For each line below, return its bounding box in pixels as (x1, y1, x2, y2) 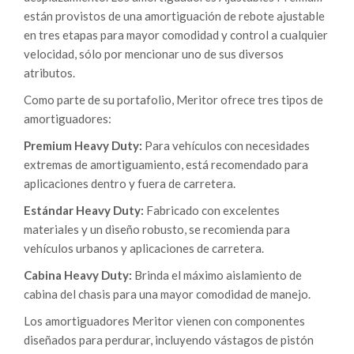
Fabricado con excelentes (144, 203, 280, 218)
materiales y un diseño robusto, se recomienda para (24, 222, 290, 237)
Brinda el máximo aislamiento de (132, 268, 302, 283)
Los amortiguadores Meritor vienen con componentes (24, 314, 305, 329)
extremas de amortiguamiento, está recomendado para (24, 157, 308, 172)
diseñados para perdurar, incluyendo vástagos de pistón (24, 333, 314, 348)
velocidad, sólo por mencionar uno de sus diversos (24, 47, 284, 62)
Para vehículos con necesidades (142, 138, 310, 153)
